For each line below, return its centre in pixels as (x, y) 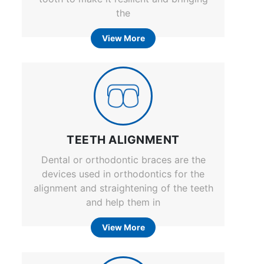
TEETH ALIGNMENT (123, 140)
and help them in (123, 202)
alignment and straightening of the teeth (123, 188)
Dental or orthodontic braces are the (123, 160)
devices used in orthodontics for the (123, 174)
